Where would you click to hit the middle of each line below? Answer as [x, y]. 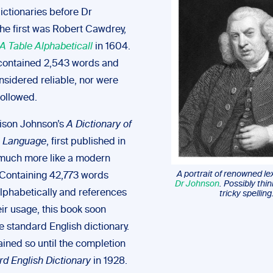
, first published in [86, 142]
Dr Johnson [197, 184]
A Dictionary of [99, 125]
